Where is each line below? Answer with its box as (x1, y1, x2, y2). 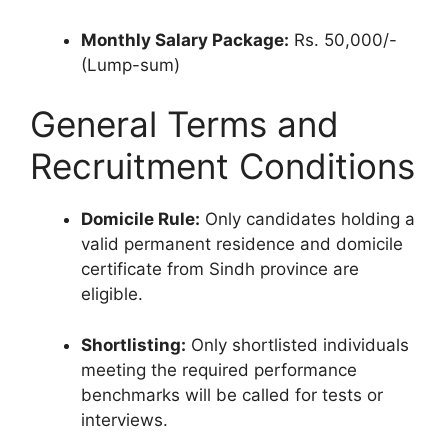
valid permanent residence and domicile (81, 234, 403, 254)
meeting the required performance (81, 359, 357, 380)
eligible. (81, 284, 143, 304)
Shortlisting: (81, 334, 186, 355)
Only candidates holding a (200, 209, 415, 229)
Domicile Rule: (81, 209, 200, 229)
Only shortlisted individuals (186, 334, 409, 355)
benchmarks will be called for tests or (81, 384, 383, 405)
